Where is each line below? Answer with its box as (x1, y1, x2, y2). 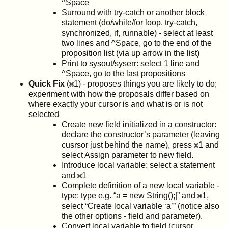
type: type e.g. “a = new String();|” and (62, 191, 197, 200)
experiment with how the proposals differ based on (28, 89, 209, 98)
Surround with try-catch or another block (62, 8, 205, 17)
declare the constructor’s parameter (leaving (62, 130, 220, 139)
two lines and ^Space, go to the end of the (62, 38, 212, 47)
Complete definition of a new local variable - (62, 181, 219, 190)
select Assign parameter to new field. (62, 150, 193, 159)
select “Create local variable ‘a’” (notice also (62, 201, 219, 210)
